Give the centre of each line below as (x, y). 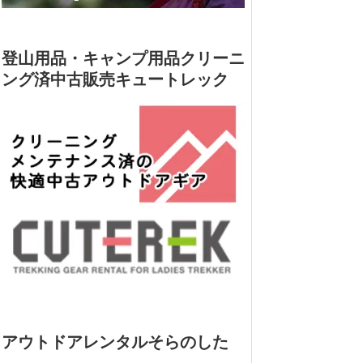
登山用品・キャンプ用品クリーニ (123, 58)
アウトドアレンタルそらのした (115, 342)
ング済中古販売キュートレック (115, 79)
